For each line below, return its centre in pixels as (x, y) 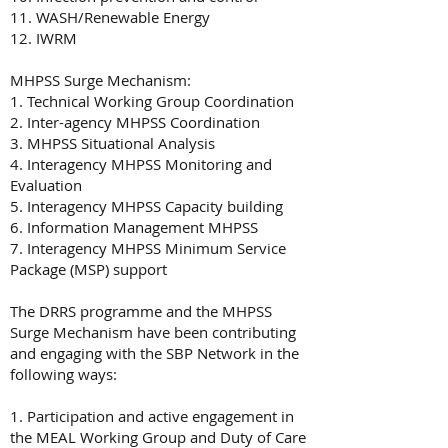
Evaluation (46, 185)
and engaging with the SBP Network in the (154, 353)
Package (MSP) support (88, 269)
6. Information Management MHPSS (134, 227)
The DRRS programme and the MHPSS (141, 311)
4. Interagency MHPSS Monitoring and (141, 164)
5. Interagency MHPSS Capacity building (146, 206)
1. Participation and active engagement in (152, 416)
